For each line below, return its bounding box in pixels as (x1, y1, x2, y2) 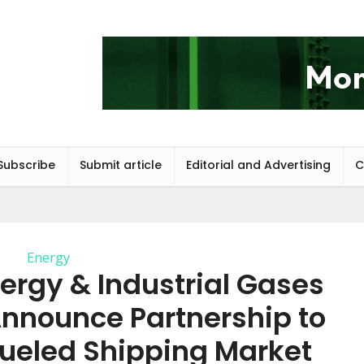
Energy (26, 249, 70, 266)
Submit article (80, 157, 162, 173)
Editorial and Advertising (186, 157, 331, 173)
